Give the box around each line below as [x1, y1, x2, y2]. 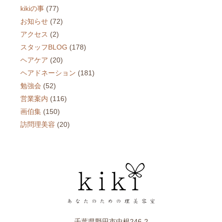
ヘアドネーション [20, 68, 76, 77]
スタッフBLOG [20, 43, 68, 51]
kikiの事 [20, 4, 45, 12]
